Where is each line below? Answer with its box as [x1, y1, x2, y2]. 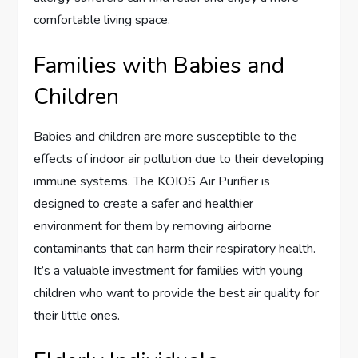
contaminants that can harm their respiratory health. [34, 240, 316, 258]
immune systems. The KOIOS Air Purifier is [34, 173, 271, 191]
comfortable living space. [34, 11, 171, 30]
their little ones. [34, 307, 121, 325]
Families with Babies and [34, 50, 285, 82]
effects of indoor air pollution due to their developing [34, 150, 324, 169]
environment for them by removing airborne [34, 217, 272, 236]
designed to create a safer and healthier [34, 195, 254, 213]
